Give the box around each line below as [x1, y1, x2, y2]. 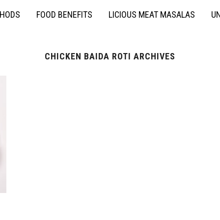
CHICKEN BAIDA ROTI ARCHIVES [45, 51, 175, 61]
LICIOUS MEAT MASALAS [109, 9, 195, 20]
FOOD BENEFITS [36, 9, 92, 20]
